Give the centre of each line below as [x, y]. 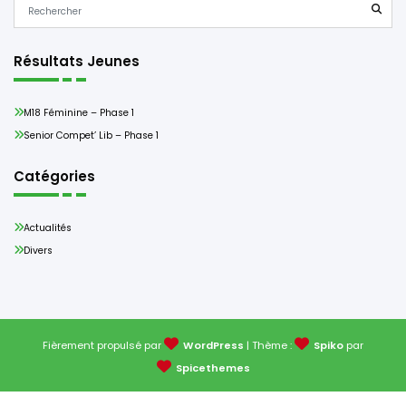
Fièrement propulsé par [103, 346]
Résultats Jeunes [77, 61]
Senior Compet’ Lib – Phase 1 [92, 136]
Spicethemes [213, 368]
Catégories [54, 176]
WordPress [213, 346]
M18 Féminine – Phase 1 [79, 113]
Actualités [48, 228]
